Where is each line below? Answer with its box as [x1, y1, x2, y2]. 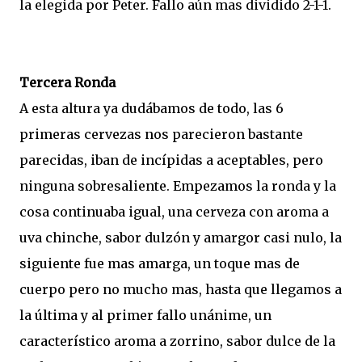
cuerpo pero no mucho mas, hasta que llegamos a [19, 281, 342, 297]
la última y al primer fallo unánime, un [19, 307, 271, 323]
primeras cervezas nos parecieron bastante [19, 126, 303, 142]
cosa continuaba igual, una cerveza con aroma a [19, 204, 329, 220]
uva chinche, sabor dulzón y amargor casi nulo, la [19, 229, 342, 246]
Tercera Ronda [19, 74, 116, 90]
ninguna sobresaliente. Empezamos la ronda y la [19, 178, 336, 194]
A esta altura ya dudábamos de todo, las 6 [19, 100, 284, 116]
